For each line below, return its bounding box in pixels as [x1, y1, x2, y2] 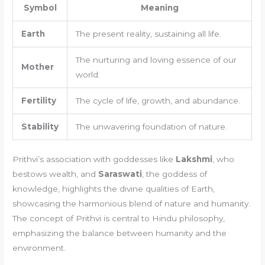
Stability [21, 121, 59, 131]
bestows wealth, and [12, 169, 99, 179]
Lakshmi [176, 154, 213, 164]
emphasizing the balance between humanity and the [12, 228, 227, 238]
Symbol [23, 2, 57, 12]
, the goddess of [142, 169, 208, 179]
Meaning [140, 2, 179, 12]
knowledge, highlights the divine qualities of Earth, [12, 184, 215, 194]
